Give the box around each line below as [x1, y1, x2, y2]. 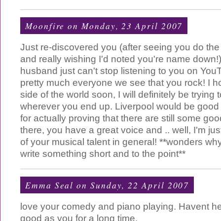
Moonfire [25, 20, 65, 32]
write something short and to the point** [20, 148, 185, 159]
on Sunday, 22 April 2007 [74, 179, 189, 191]
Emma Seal [25, 179, 74, 191]
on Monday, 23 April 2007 [65, 20, 183, 32]
